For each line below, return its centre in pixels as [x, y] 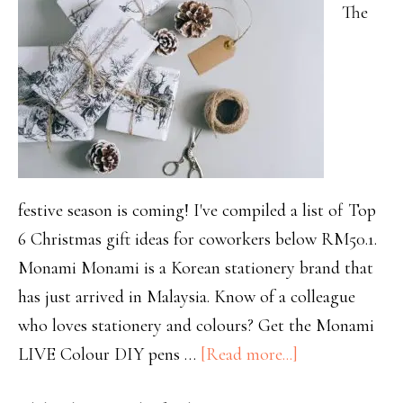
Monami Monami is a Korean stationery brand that [196, 269]
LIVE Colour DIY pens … [109, 355]
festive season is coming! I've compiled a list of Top [197, 211]
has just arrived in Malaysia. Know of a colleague [187, 297]
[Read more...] [249, 355]
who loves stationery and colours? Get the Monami [196, 326]
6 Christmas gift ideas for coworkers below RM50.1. [197, 240]
